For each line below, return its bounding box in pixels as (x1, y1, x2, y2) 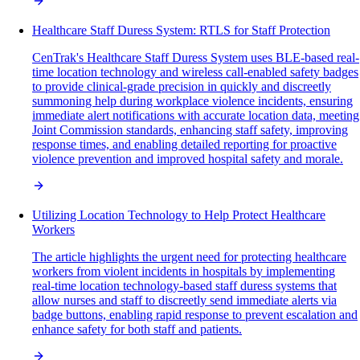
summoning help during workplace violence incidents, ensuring (32, 94, 353, 108)
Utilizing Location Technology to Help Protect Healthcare (32, 208, 325, 223)
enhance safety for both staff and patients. (32, 322, 242, 337)
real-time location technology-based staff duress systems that (32, 279, 337, 293)
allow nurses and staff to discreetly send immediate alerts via (32, 293, 337, 308)
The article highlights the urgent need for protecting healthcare (32, 250, 346, 264)
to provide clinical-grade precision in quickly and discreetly (32, 80, 331, 94)
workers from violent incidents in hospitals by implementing (32, 264, 335, 279)
